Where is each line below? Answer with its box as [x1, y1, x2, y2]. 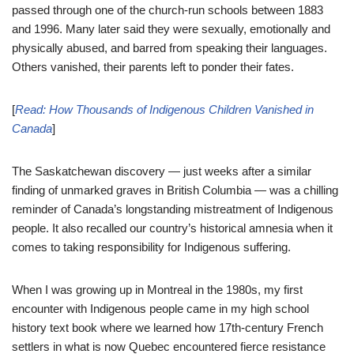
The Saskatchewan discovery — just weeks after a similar [12, 164, 311, 178]
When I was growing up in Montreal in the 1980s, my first [12, 283, 303, 296]
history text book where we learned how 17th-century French [12, 321, 323, 334]
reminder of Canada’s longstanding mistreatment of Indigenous [12, 202, 333, 216]
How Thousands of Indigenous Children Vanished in [49, 103, 314, 116]
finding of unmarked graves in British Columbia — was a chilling [12, 183, 338, 197]
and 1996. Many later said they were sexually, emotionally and [12, 22, 330, 36]
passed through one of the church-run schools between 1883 [12, 3, 323, 17]
